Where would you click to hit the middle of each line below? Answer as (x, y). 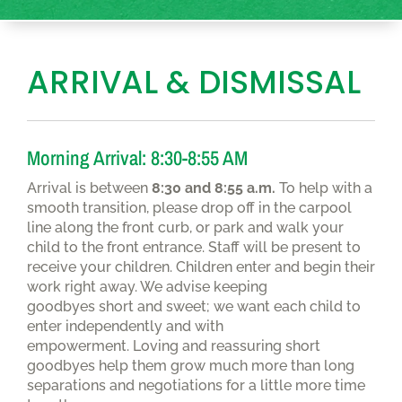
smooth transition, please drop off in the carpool (189, 207)
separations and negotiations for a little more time (196, 385)
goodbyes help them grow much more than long (191, 365)
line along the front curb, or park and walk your (185, 227)
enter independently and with (125, 326)
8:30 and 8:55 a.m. (214, 188)
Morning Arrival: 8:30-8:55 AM (137, 157)
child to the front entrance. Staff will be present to (194, 247)
